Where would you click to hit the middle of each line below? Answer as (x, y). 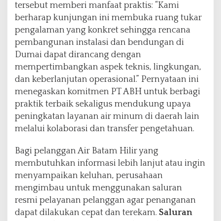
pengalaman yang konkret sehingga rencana (103, 30)
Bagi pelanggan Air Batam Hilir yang (87, 151)
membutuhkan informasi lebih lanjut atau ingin (110, 164)
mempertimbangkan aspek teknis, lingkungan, (108, 67)
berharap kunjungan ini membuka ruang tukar (108, 18)
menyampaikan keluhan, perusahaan (89, 176)
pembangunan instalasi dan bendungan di (99, 43)
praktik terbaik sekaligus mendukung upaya (103, 104)
